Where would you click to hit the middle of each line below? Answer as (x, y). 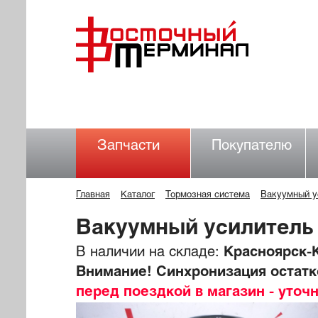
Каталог (138, 195)
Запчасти (128, 146)
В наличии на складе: (148, 252)
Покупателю (252, 146)
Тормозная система (208, 195)
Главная (93, 195)
